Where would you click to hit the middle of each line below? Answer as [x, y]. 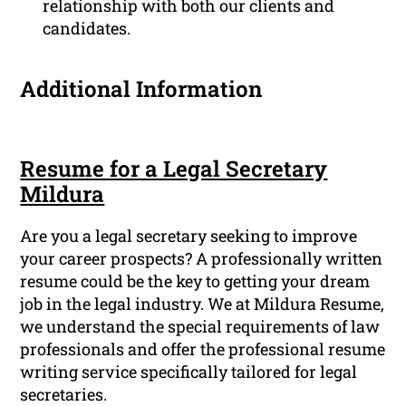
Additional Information [141, 89]
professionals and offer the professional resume [203, 349]
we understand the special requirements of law [200, 327]
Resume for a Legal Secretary [174, 169]
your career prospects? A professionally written [202, 259]
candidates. [87, 29]
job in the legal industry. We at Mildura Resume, [203, 304]
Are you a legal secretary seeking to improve [189, 236]
